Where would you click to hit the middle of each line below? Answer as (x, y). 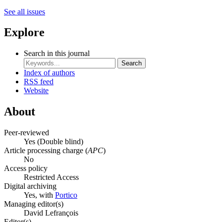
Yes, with (39, 195)
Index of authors (49, 73)
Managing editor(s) (34, 204)
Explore (24, 32)
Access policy (26, 168)
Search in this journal (57, 54)
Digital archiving (30, 186)
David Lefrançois (51, 213)
